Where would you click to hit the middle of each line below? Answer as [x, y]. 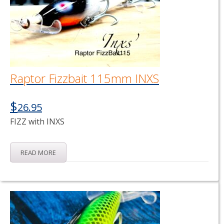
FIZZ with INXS [37, 121]
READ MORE [38, 152]
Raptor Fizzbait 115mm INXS [84, 78]
